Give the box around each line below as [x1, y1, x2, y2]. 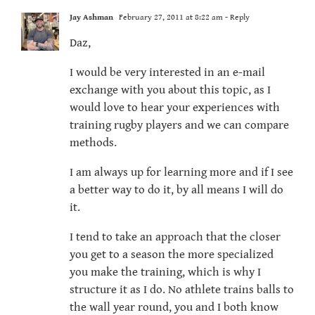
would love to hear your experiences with [70, 101, 280, 115]
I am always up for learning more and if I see [70, 165, 293, 180]
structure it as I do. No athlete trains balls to [70, 283, 294, 297]
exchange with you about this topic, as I [70, 83, 271, 98]
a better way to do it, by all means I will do [70, 183, 283, 198]
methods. [70, 136, 117, 150]
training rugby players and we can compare [70, 118, 289, 133]
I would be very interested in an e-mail [70, 65, 265, 80]
